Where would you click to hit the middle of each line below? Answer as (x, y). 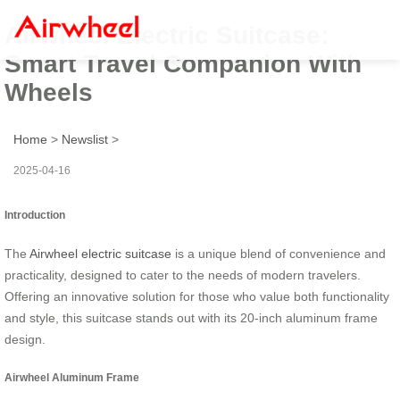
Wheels (49, 92)
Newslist (85, 139)
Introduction (35, 214)
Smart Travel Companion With (183, 63)
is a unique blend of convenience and (279, 253)
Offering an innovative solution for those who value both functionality (197, 296)
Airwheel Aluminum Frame (72, 378)
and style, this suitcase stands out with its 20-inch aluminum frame (191, 317)
